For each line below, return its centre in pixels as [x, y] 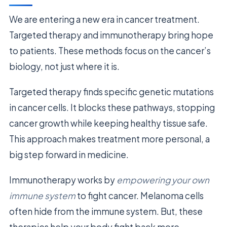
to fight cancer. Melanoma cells [140, 196]
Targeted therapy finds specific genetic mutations [111, 92]
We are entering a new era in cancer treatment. [104, 20]
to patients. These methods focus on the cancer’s [110, 51]
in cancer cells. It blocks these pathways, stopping [112, 108]
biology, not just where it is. [64, 67]
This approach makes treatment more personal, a [109, 139]
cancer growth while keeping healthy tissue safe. [108, 123]
